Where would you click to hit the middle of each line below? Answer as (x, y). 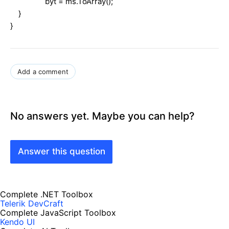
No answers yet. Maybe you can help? (102, 116)
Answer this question (61, 152)
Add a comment (43, 71)
